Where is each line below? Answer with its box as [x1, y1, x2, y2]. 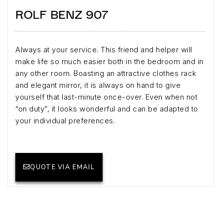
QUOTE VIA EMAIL [30, 163, 95, 172]
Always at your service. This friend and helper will [15, 45, 192, 55]
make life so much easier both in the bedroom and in [15, 57, 204, 67]
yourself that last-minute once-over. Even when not [15, 92, 197, 102]
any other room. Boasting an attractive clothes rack [15, 69, 197, 78]
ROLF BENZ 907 [15, 3, 109, 24]
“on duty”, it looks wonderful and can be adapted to [15, 104, 198, 114]
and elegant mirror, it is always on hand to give [15, 80, 181, 90]
